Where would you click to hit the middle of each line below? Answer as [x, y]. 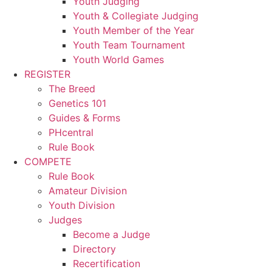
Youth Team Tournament [129, 45]
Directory [94, 249]
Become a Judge [111, 234]
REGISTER [47, 74]
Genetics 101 [77, 103]
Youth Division [82, 205]
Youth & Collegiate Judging [136, 15]
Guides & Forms [84, 117]
